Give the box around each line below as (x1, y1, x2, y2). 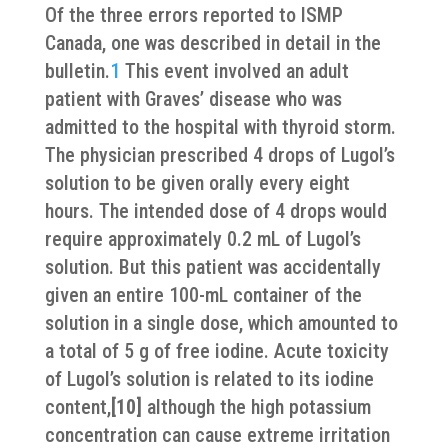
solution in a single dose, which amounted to (44, 311, 398, 335)
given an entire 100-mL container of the (44, 283, 362, 307)
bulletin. (44, 59, 110, 83)
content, (44, 395, 111, 419)
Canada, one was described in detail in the (44, 31, 381, 55)
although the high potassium (141, 395, 371, 419)
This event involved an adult (119, 59, 349, 83)
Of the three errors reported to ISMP (44, 3, 343, 27)
